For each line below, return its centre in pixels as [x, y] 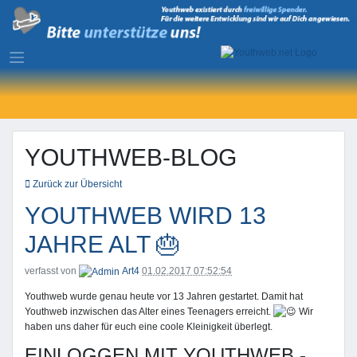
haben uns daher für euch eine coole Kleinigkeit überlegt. [149, 327]
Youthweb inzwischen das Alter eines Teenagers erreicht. [149, 311]
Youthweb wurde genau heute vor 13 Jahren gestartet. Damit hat [164, 296]
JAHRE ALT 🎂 [102, 245]
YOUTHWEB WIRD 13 [145, 216]
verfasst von [52, 271]
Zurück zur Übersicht [76, 184]
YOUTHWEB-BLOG [131, 158]
